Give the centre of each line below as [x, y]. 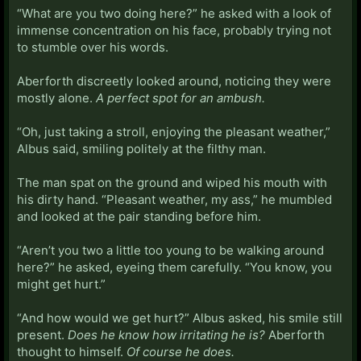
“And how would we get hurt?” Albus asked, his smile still [180, 317]
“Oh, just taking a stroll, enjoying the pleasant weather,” [174, 131]
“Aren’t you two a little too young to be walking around [170, 250]
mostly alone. [56, 98]
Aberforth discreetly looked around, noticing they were [174, 81]
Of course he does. [180, 351]
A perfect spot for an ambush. [180, 98]
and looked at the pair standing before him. [139, 216]
